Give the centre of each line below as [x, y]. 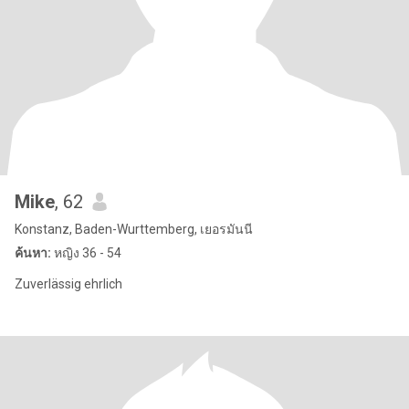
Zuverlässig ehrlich [68, 284]
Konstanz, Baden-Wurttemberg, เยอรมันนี [134, 229]
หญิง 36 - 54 [86, 253]
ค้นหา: [33, 253]
